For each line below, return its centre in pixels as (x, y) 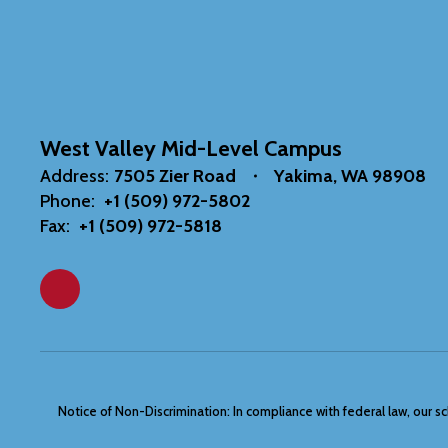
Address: (74, 176)
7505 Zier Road (175, 176)
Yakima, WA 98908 (350, 176)
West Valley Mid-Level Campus (191, 148)
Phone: (67, 201)
